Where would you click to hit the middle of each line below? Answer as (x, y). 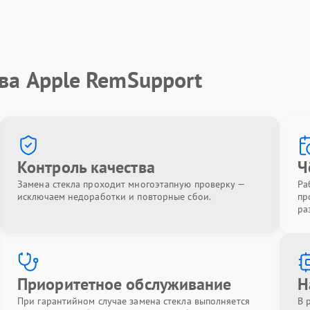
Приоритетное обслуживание (125, 284)
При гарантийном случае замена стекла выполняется (134, 301)
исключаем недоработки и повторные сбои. (114, 197)
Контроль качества (86, 167)
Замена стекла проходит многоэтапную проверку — (131, 184)
